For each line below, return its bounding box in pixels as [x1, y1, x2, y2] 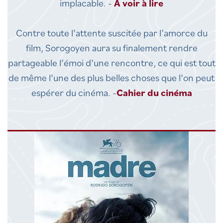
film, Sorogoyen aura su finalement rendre [25, 41, 198, 54]
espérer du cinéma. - [31, 86, 116, 99]
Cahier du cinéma [116, 86, 192, 99]
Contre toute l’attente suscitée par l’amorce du [15, 26, 208, 39]
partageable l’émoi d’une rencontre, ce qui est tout [7, 56, 216, 69]
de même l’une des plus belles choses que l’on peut [8, 71, 215, 84]
